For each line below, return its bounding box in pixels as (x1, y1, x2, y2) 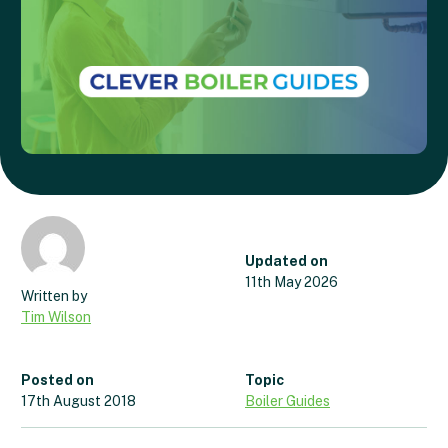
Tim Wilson (21, 309, 91, 326)
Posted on (21, 372, 94, 389)
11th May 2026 (245, 273, 338, 290)
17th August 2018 (21, 393, 136, 410)
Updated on (245, 252, 328, 269)
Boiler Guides (245, 393, 330, 410)
